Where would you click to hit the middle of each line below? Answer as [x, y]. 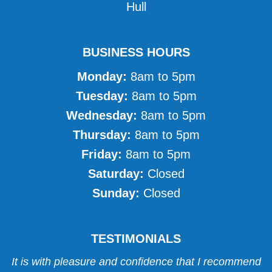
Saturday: [117, 174]
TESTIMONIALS [136, 239]
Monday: [104, 76]
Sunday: [117, 193]
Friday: [104, 154]
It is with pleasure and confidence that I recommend [136, 262]
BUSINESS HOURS [136, 52]
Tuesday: [104, 96]
